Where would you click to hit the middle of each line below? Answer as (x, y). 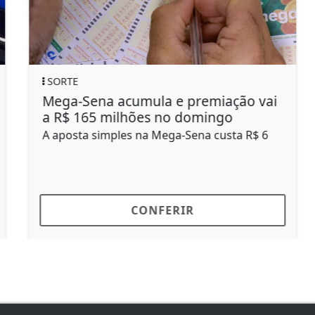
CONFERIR (157, 210)
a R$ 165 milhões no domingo (132, 117)
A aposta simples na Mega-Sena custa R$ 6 (150, 135)
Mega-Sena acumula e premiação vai (154, 101)
